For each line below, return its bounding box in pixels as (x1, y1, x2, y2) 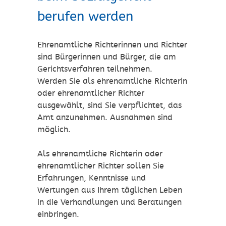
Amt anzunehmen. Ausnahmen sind (37, 112, 173, 123)
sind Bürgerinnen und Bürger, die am (37, 52, 176, 62)
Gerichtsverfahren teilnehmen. (37, 64, 152, 74)
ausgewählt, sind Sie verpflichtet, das (37, 100, 182, 110)
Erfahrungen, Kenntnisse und (37, 173, 146, 183)
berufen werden (37, 9, 133, 24)
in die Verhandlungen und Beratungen (37, 197, 182, 207)
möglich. (37, 125, 71, 135)
